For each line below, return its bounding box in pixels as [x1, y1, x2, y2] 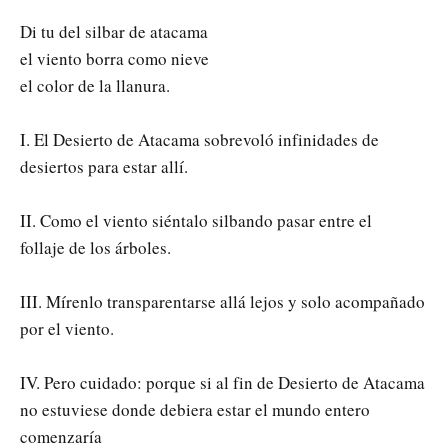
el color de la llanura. [20, 73, 170, 97]
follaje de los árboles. [20, 235, 171, 259]
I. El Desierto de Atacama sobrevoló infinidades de [20, 127, 379, 151]
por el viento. [20, 316, 114, 340]
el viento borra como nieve [20, 46, 209, 70]
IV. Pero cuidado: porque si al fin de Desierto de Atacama [20, 370, 425, 394]
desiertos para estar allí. [20, 154, 188, 178]
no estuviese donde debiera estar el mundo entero [20, 397, 370, 421]
